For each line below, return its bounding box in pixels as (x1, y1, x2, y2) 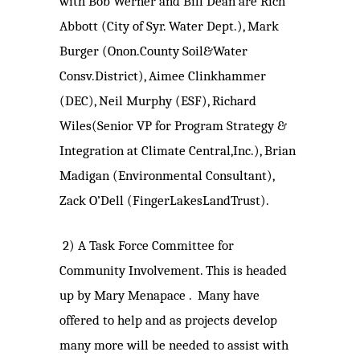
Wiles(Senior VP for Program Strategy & (59, 118, 287, 134)
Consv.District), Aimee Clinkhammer (59, 68, 266, 84)
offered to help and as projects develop (59, 313, 277, 329)
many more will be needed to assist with (59, 337, 288, 354)
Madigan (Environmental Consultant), (59, 168, 274, 184)
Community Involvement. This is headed (59, 263, 287, 279)
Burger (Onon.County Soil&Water (59, 43, 247, 59)
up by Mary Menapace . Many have (59, 288, 260, 304)
